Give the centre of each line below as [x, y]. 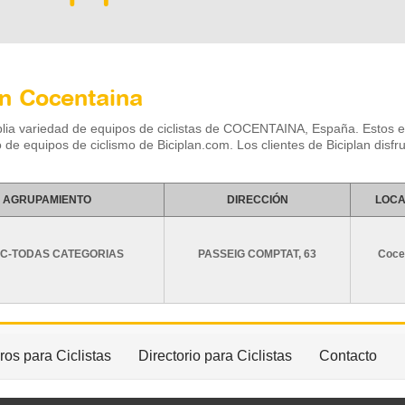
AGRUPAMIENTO [47, 200]
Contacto [348, 356]
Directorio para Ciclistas [215, 356]
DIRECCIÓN [257, 200]
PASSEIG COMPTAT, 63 [258, 254]
